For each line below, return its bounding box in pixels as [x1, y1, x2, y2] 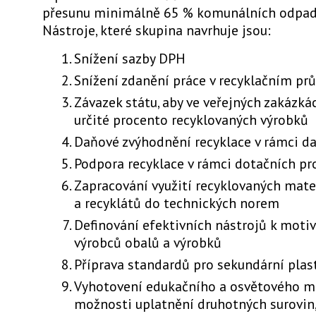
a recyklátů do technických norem [74, 193, 279, 212]
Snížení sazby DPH [74, 49, 186, 67]
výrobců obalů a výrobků [74, 233, 221, 251]
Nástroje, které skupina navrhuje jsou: [42, 20, 271, 39]
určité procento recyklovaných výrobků [74, 110, 308, 128]
